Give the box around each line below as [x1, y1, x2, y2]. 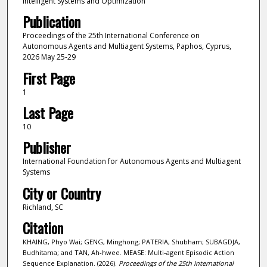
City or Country [22, 182, 101, 204]
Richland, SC [22, 201, 63, 212]
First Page [22, 67, 75, 89]
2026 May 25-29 [22, 52, 76, 63]
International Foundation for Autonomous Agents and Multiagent [22, 156, 241, 167]
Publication [22, 11, 80, 33]
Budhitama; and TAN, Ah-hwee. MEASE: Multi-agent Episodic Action [22, 248, 234, 257]
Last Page [22, 102, 73, 124]
